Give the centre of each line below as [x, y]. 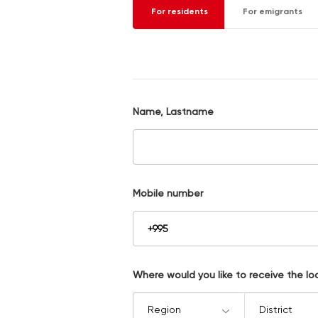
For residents [180, 12]
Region [164, 310]
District [275, 310]
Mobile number [168, 193]
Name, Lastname [173, 112]
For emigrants [273, 12]
